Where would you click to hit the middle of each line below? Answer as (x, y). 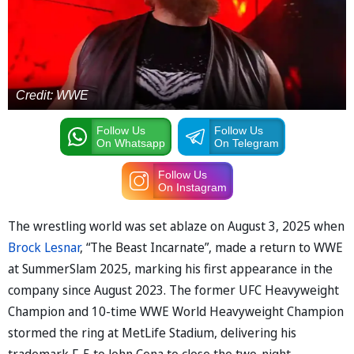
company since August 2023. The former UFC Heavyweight (173, 290)
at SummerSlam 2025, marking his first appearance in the (170, 268)
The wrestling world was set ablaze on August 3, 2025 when (176, 226)
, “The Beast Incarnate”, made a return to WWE (211, 247)
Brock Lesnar (44, 247)
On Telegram (246, 143)
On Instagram (192, 187)
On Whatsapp (130, 143)
